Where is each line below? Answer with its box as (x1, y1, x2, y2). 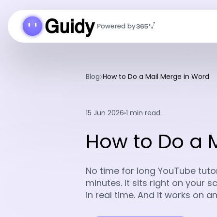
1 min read (126, 108, 160, 118)
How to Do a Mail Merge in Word (103, 72, 209, 81)
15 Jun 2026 (86, 108, 124, 118)
